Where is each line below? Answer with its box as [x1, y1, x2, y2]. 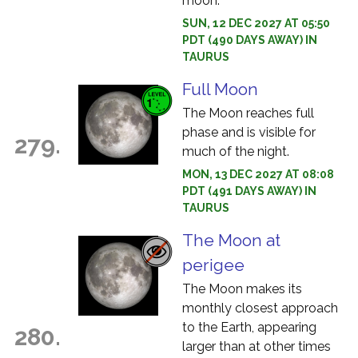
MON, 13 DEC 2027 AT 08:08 [182, 168, 334, 181]
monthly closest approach [182, 300, 338, 316]
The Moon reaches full [182, 105, 314, 121]
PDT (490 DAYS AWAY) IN [182, 34, 317, 46]
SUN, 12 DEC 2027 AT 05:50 [182, 17, 330, 30]
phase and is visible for [182, 125, 316, 140]
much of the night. [182, 144, 289, 159]
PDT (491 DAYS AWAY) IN [182, 185, 316, 197]
